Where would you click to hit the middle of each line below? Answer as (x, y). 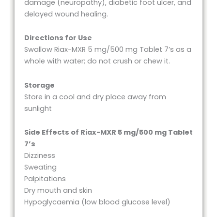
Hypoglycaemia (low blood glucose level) (97, 202)
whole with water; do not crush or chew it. (97, 61)
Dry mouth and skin (58, 191)
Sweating (40, 167)
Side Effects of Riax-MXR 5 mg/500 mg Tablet (108, 132)
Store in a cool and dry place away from (95, 97)
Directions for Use (58, 38)
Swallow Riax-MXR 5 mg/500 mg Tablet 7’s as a (108, 50)
